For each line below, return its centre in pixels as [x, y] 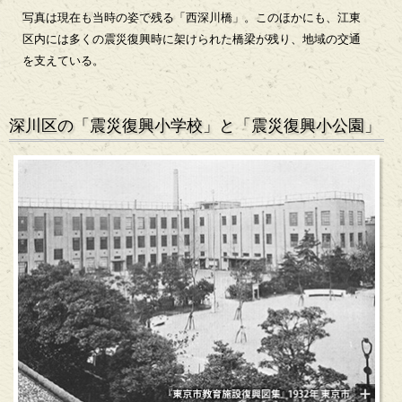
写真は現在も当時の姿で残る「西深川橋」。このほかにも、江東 [192, 18]
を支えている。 [63, 61]
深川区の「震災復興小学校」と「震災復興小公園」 [195, 126]
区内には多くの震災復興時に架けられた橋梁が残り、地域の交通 [192, 39]
